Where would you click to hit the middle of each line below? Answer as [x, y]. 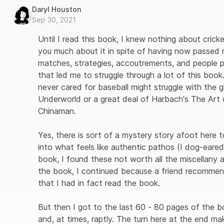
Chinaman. [58, 111]
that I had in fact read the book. [100, 183]
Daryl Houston [56, 9]
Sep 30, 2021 [54, 20]
